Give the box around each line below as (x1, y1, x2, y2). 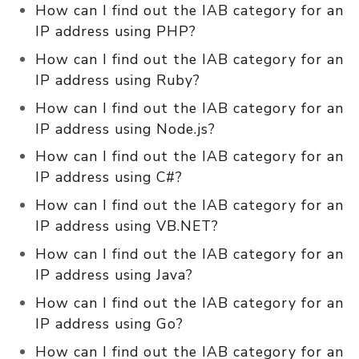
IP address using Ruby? (35, 70, 200, 90)
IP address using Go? (35, 313, 184, 333)
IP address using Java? (35, 264, 193, 284)
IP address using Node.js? (35, 119, 216, 139)
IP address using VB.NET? (35, 216, 219, 236)
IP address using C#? (35, 167, 183, 188)
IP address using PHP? (35, 22, 196, 41)
